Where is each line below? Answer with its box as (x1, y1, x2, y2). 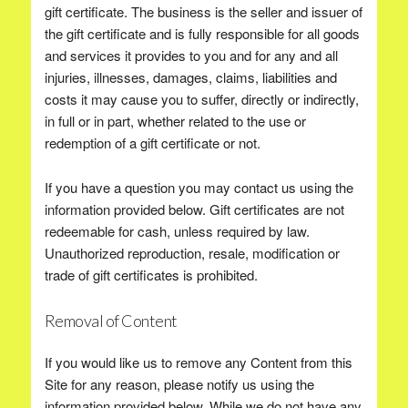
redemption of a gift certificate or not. (44, 133, 260, 152)
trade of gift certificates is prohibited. (44, 265, 258, 284)
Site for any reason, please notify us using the (44, 374, 314, 393)
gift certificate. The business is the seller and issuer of (44, 2, 362, 21)
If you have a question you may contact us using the (44, 178, 353, 197)
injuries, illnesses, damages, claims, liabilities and (44, 67, 337, 87)
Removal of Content (44, 311, 178, 331)
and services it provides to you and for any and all (44, 46, 338, 65)
